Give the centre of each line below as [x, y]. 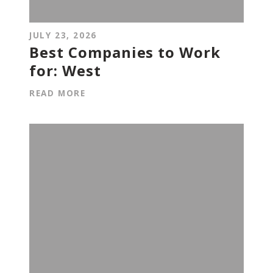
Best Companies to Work [125, 52]
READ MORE [58, 93]
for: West [65, 71]
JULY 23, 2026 [63, 35]
